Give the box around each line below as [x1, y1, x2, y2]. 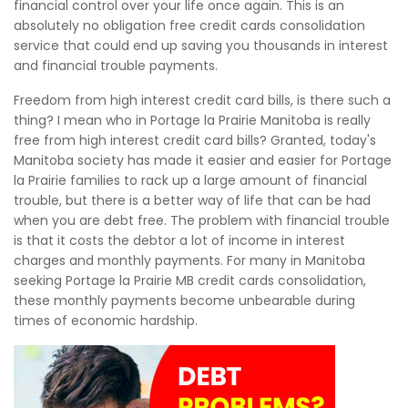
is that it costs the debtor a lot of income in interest [14, 231, 345, 250]
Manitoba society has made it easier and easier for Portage [14, 151, 392, 169]
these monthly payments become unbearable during [14, 291, 355, 310]
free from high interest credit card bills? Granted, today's [14, 131, 376, 149]
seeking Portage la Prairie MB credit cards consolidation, [14, 271, 366, 290]
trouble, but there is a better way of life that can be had [14, 191, 371, 209]
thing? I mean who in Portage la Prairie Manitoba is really [14, 111, 371, 129]
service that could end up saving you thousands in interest [14, 36, 388, 55]
